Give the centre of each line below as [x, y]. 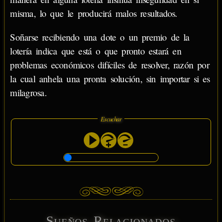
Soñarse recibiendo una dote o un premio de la [100, 37]
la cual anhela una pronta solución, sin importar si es [110, 78]
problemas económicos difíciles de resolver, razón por [110, 64]
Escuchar [111, 118]
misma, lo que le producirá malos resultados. [94, 13]
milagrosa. [28, 92]
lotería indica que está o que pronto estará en [96, 51]
